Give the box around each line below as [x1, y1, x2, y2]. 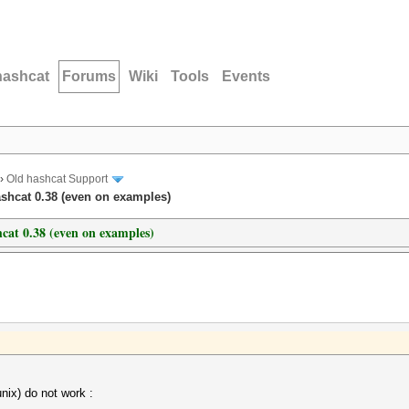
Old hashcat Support [6, 173, 108, 186]
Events [222, 68, 270, 84]
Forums [62, 68, 116, 84]
